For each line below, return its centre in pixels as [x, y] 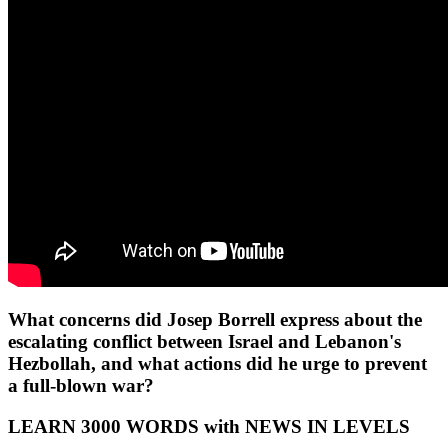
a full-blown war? [81, 386]
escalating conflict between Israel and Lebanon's [204, 342]
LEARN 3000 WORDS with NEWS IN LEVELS [209, 427]
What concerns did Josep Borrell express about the [215, 320]
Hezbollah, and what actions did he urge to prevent [217, 364]
